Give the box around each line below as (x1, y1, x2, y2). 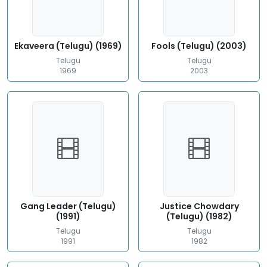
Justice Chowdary (159, 200, 239, 212)
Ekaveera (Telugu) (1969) (14, 40, 122, 52)
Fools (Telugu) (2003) (151, 40, 247, 52)
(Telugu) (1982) (166, 210, 232, 222)
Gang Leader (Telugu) (20, 200, 116, 212)
